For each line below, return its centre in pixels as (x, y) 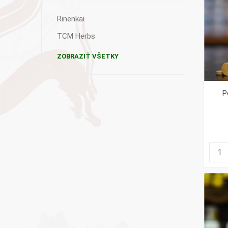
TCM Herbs (76, 36)
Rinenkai (70, 19)
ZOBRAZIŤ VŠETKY (88, 56)
